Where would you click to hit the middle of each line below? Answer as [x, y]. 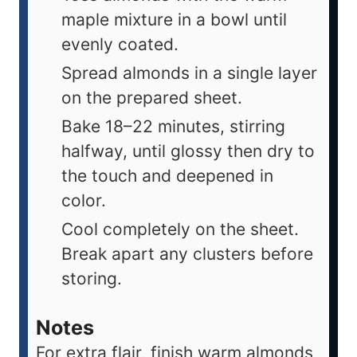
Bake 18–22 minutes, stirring [173, 127]
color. [84, 201]
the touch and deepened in [167, 176]
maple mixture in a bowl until [174, 20]
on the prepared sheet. [152, 98]
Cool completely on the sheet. [180, 229]
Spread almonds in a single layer [189, 73]
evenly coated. [120, 45]
